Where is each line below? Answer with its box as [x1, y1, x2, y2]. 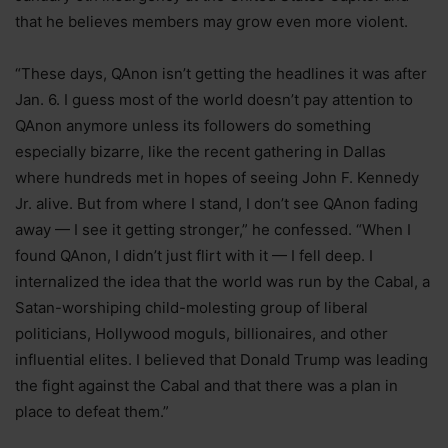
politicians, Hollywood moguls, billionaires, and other [15, 324, 388, 344]
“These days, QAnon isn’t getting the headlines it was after [15, 64, 427, 84]
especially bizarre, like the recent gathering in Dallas [15, 142, 386, 162]
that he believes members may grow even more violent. [15, 12, 408, 32]
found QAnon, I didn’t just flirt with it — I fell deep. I [15, 246, 373, 266]
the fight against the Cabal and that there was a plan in [15, 376, 398, 396]
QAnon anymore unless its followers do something [15, 116, 371, 136]
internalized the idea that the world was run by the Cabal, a [15, 272, 430, 292]
